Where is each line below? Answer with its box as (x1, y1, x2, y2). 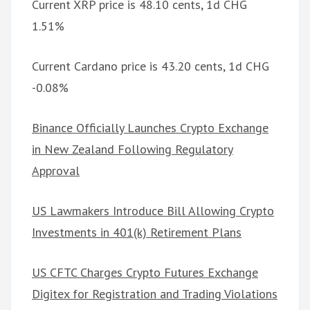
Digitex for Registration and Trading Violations (32, 286, 277, 302)
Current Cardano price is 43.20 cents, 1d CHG (32, 58, 269, 75)
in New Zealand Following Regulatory (32, 141, 233, 158)
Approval (32, 163, 80, 179)
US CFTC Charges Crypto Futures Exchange (32, 264, 258, 281)
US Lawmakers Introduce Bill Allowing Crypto (32, 203, 274, 219)
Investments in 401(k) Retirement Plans (32, 224, 241, 241)
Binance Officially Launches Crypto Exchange (32, 120, 268, 136)
